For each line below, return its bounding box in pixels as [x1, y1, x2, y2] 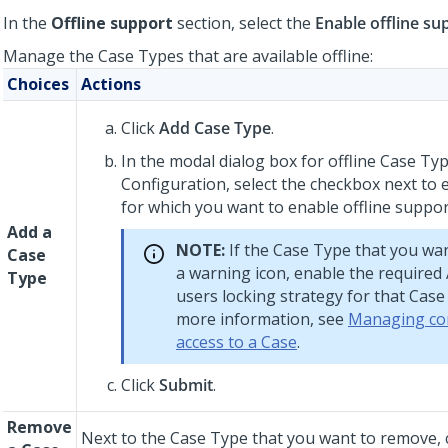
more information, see [176, 308, 348, 330]
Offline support [51, 12, 173, 34]
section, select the [173, 12, 315, 34]
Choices [7, 73, 69, 95]
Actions [81, 73, 141, 95]
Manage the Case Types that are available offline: [3, 45, 373, 67]
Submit [159, 374, 213, 396]
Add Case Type [159, 117, 271, 139]
